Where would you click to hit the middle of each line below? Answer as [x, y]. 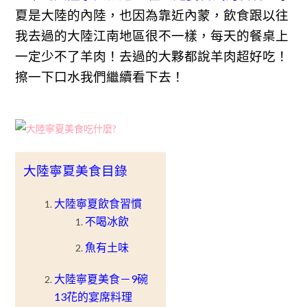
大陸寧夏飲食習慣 [98, 203]
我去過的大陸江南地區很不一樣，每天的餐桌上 [152, 36]
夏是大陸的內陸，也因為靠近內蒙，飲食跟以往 [152, 15]
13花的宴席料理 [94, 296]
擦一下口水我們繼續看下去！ [100, 77]
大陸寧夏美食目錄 [76, 171]
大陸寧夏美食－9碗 [101, 279]
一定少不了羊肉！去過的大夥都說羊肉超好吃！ [152, 56]
